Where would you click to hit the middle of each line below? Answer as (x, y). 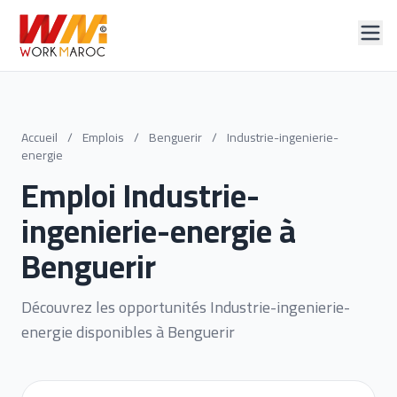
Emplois (103, 137)
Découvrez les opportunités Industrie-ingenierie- (186, 307)
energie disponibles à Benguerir (128, 332)
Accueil (39, 137)
